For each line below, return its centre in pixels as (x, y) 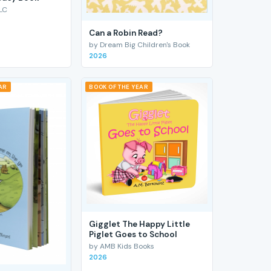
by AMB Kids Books (122, 247)
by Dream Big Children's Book (140, 45)
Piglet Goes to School (133, 234)
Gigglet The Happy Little (140, 224)
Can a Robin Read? (126, 33)
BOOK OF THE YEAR (119, 87)
